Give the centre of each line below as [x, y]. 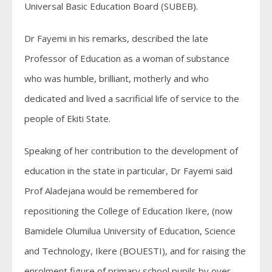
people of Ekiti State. [67, 118]
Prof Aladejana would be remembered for [111, 190]
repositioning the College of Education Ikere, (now [128, 210]
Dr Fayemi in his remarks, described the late [116, 38]
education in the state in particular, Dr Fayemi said [128, 170]
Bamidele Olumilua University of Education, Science [130, 230]
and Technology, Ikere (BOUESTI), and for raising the [135, 250]
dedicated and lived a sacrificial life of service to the [132, 98]
